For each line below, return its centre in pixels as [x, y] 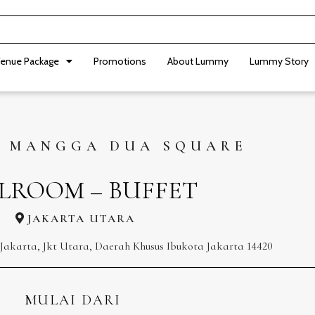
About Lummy [198, 61]
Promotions [120, 61]
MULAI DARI [72, 300]
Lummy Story [279, 61]
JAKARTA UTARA [81, 219]
